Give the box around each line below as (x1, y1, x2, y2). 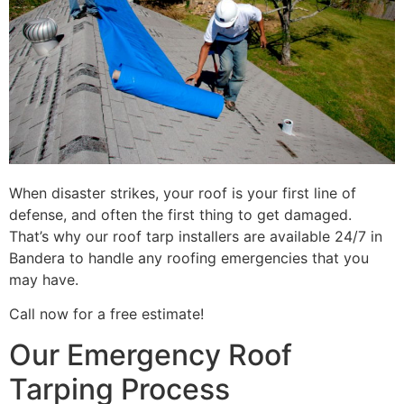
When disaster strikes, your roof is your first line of (9, 184, 356, 203)
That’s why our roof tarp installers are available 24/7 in (9, 227, 382, 246)
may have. (9, 271, 78, 289)
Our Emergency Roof (9, 336, 292, 372)
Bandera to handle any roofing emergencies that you (9, 249, 369, 268)
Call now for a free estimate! (9, 305, 204, 324)
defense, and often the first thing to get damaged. (9, 206, 352, 225)
